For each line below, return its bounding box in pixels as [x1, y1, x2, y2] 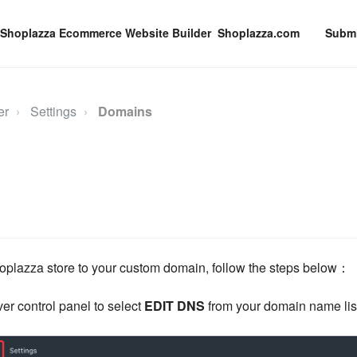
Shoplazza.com [218, 25, 300, 41]
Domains [97, 102, 152, 120]
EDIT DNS [140, 296, 205, 316]
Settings [29, 102, 76, 120]
